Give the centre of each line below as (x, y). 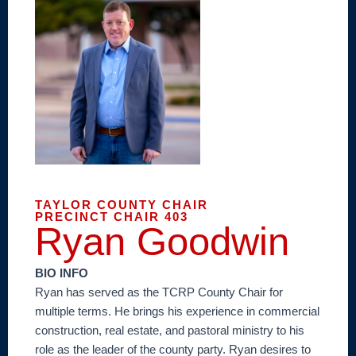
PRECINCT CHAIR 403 (112, 216)
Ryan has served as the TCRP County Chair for (159, 292)
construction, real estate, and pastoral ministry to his (170, 330)
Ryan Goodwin (162, 241)
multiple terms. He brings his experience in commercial (177, 311)
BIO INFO (62, 273)
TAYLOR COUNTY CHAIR (122, 204)
